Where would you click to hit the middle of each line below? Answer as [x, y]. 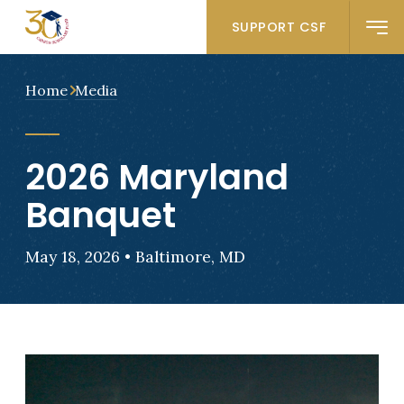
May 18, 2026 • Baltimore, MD [135, 256]
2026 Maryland [156, 177]
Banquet [100, 215]
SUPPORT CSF [279, 27]
